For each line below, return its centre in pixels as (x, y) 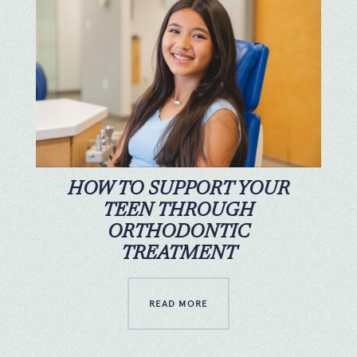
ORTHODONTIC (178, 232)
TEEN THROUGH (178, 211)
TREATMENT (178, 254)
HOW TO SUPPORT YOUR (178, 189)
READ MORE (178, 303)
